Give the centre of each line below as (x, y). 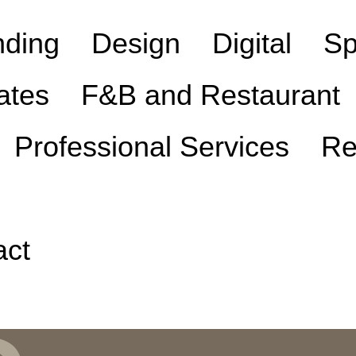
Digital (252, 43)
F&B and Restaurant (211, 95)
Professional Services (152, 146)
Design (136, 43)
